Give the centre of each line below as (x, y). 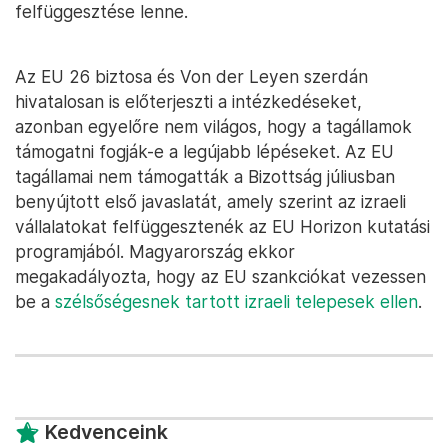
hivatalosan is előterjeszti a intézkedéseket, (188, 101)
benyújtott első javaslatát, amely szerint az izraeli (210, 201)
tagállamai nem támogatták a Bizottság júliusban (205, 176)
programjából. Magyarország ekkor (155, 251)
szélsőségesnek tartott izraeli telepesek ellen (236, 301)
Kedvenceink (106, 432)
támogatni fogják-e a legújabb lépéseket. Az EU (204, 151)
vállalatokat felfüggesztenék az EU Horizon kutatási (222, 226)
